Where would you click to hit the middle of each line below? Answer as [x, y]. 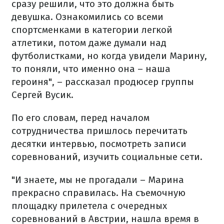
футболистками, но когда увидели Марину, [109, 56]
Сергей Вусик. [42, 95]
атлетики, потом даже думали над [89, 43]
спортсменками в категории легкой [92, 30]
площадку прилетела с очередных [89, 206]
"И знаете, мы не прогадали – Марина [98, 180]
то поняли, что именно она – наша [91, 69]
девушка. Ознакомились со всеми [87, 17]
